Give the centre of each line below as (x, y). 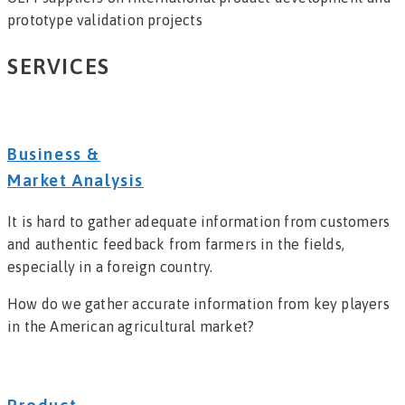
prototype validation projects (105, 19)
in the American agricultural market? (131, 327)
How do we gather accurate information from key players (198, 304)
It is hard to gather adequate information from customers (199, 222)
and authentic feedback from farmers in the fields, (176, 245)
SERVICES (59, 66)
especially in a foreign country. (110, 267)
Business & (54, 155)
